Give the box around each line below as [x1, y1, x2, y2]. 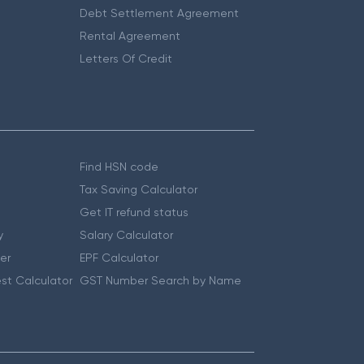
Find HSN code [80, 160, 159, 173]
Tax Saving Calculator [80, 183, 198, 196]
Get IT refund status [80, 206, 189, 219]
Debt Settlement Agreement [80, 6, 240, 19]
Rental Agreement [80, 29, 181, 42]
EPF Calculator [80, 251, 159, 264]
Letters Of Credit [80, 52, 173, 65]
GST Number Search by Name [80, 274, 242, 287]
